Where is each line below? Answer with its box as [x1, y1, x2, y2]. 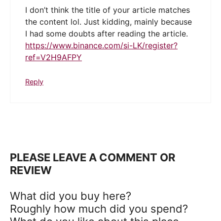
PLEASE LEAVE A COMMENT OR [10, 151, 175, 164]
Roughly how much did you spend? [10, 202, 188, 216]
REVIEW [10, 164, 52, 177]
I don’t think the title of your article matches [25, 4, 190, 15]
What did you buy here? [10, 189, 131, 203]
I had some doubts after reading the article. [25, 28, 188, 38]
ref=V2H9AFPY [25, 52, 82, 62]
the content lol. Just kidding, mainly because [25, 16, 192, 27]
